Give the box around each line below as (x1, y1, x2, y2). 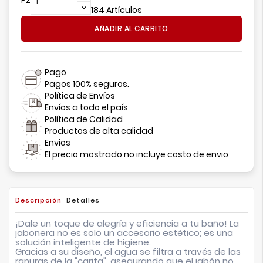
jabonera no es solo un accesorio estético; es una (15, 226, 233, 239)
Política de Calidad (45, 113, 123, 125)
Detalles (66, 195, 100, 205)
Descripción (15, 195, 62, 205)
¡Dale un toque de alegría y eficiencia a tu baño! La (15, 217, 239, 230)
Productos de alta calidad (45, 124, 153, 137)
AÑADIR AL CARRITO (95, 23, 168, 33)
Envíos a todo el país (45, 101, 128, 113)
